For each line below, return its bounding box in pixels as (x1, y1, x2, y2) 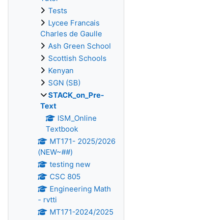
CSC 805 (49, 172, 81, 181)
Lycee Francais (48, 18, 100, 27)
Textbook (46, 124, 78, 134)
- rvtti (38, 195, 57, 204)
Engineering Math (49, 184, 111, 193)
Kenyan (48, 66, 74, 75)
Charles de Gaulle (40, 29, 102, 38)
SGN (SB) (48, 78, 81, 87)
